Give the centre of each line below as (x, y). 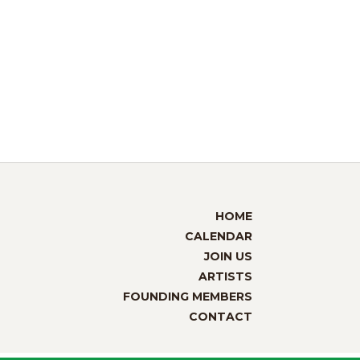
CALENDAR (218, 236)
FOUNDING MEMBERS (187, 296)
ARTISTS (225, 276)
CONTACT (220, 316)
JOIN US (228, 256)
